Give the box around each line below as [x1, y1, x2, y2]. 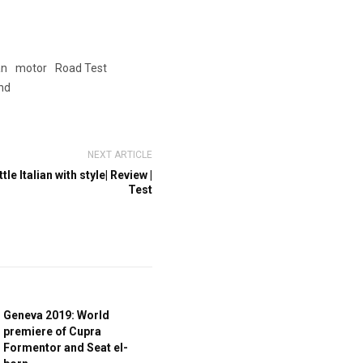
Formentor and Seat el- [3, 341, 129, 354]
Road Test [55, 62, 108, 75]
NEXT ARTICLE [87, 149, 152, 160]
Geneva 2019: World [3, 309, 110, 322]
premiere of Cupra [3, 325, 102, 338]
